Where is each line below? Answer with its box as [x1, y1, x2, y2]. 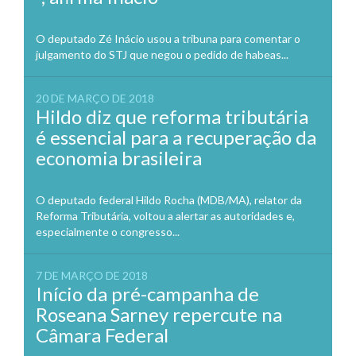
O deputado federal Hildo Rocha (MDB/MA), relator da [36, 193, 302, 207]
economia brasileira [36, 146, 202, 170]
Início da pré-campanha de [36, 282, 259, 306]
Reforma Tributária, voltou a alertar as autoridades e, [36, 209, 295, 223]
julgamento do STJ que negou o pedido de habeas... [36, 48, 288, 62]
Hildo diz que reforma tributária [36, 105, 308, 129]
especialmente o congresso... [36, 225, 180, 239]
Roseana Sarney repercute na [36, 303, 282, 327]
